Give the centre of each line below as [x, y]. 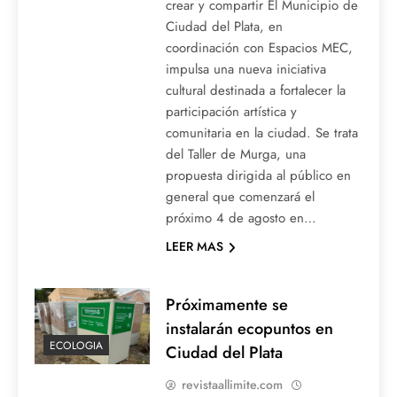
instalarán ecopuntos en [249, 329]
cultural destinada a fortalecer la [255, 91]
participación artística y [231, 112]
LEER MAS [194, 247]
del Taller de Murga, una [235, 155]
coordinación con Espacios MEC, [259, 48]
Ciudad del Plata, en [224, 27]
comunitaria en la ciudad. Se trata [261, 133]
